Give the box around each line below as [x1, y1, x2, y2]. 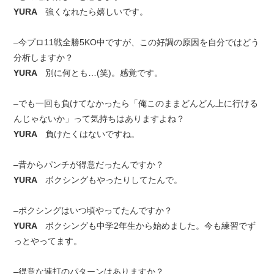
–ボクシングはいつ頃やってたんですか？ [13, 206, 173, 215]
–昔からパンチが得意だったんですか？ [13, 160, 165, 169]
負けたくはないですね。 [45, 129, 140, 139]
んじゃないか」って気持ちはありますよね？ [13, 114, 185, 124]
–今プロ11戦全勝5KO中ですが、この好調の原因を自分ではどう [13, 37, 260, 47]
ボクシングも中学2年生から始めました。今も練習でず [45, 221, 256, 231]
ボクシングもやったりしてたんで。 [45, 175, 183, 185]
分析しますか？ [13, 53, 74, 62]
